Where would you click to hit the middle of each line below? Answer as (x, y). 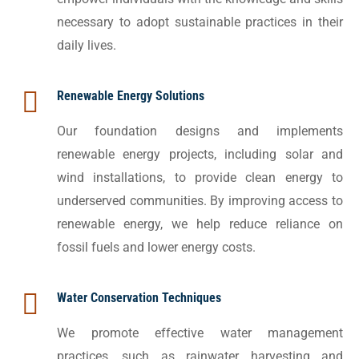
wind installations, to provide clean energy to (200, 178)
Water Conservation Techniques (139, 298)
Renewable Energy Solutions (131, 96)
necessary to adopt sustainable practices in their (200, 22)
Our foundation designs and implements (200, 131)
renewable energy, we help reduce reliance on (200, 224)
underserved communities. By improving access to (200, 201)
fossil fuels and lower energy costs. (156, 248)
